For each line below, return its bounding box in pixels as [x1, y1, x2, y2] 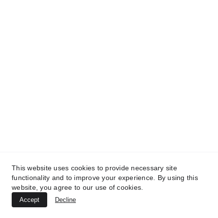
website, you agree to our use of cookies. [12, 183, 144, 191]
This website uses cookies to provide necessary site [12, 164, 177, 172]
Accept [19, 196, 39, 203]
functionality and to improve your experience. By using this [12, 174, 198, 182]
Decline [55, 196, 76, 203]
